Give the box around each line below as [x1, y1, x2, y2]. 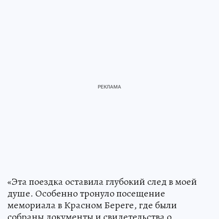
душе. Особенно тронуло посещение [7, 186, 165, 200]
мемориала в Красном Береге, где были [7, 198, 177, 212]
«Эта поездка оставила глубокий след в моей [7, 175, 197, 188]
